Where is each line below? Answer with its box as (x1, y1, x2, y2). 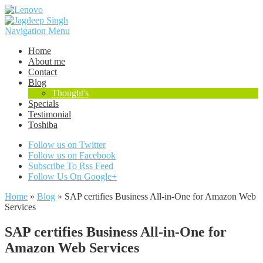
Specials (28, 99, 59, 109)
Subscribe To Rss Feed (28, 161, 113, 171)
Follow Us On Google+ (28, 171, 117, 181)
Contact (28, 67, 57, 77)
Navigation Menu (5, 26, 70, 36)
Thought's (52, 88, 89, 98)
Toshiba (28, 120, 58, 130)
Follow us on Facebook (28, 150, 116, 160)
